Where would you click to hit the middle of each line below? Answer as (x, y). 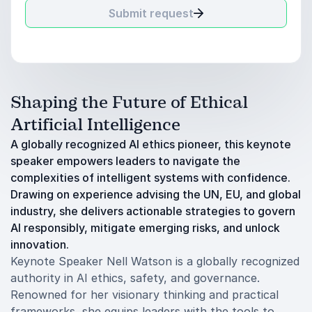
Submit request (151, 13)
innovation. (41, 244)
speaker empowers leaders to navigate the (125, 161)
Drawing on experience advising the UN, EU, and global (156, 194)
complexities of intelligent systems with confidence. (150, 178)
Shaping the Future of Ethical (129, 102)
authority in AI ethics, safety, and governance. (135, 278)
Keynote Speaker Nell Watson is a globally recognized (155, 261)
